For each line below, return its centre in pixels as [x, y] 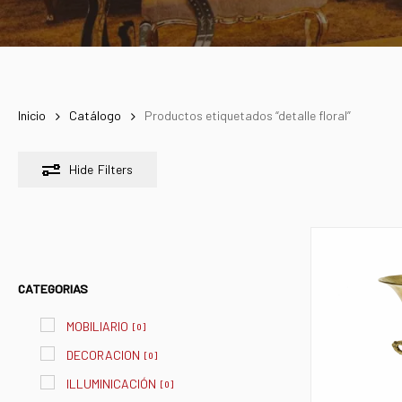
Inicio [32, 116]
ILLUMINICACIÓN [111, 384]
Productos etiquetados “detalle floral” [248, 116]
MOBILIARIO [97, 327]
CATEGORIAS [53, 289]
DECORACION [103, 355]
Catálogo [95, 116]
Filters [115, 170]
